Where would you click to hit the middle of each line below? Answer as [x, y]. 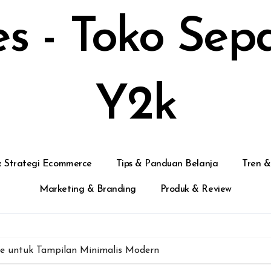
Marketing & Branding [88, 189]
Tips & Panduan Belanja [167, 164]
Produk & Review [196, 189]
